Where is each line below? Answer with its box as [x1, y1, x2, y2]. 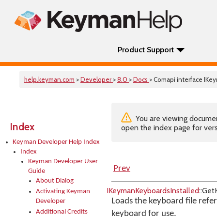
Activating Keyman [36, 188, 90, 195]
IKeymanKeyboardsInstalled [107, 186, 199, 195]
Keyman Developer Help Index [13, 139, 100, 146]
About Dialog [36, 177, 74, 185]
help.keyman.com [24, 76, 75, 83]
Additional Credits [36, 208, 88, 216]
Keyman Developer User [28, 158, 98, 165]
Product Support [118, 45, 174, 54]
